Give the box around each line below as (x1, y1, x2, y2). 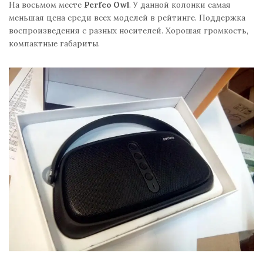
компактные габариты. (9, 38, 100, 49)
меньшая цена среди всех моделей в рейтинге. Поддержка (9, 12, 245, 23)
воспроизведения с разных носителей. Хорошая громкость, (9, 25, 248, 36)
